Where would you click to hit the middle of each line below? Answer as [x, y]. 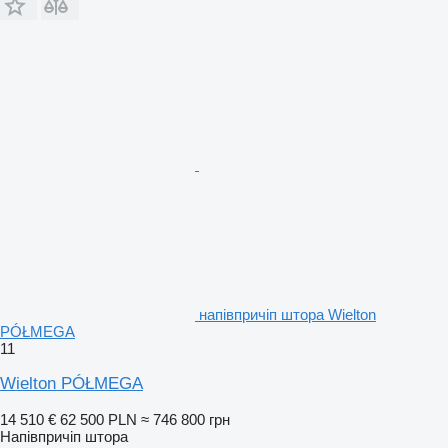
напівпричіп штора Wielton [287, 314]
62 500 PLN [98, 419]
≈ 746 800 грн [185, 419]
